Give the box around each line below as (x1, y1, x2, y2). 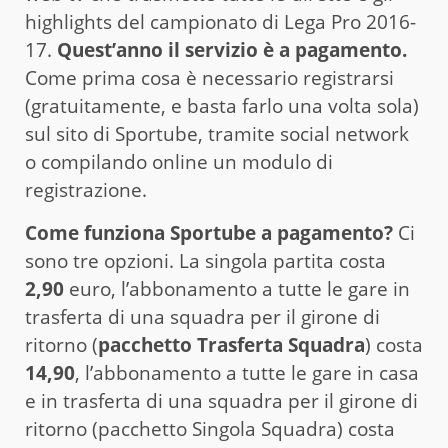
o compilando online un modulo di (25, 148, 333, 175)
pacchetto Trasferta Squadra (98, 331, 365, 358)
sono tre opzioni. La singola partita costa (25, 247, 386, 274)
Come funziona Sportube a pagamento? (25, 219, 393, 246)
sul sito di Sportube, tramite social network (25, 120, 409, 147)
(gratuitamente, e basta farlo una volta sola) (25, 92, 419, 119)
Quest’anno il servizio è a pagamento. (57, 36, 407, 63)
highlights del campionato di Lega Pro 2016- (25, 8, 416, 35)
